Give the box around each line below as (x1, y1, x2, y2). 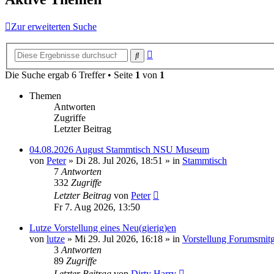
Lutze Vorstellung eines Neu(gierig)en (29, 223, 176, 233)
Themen (29, 91, 61, 101)
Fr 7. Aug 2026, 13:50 (54, 202, 140, 212)
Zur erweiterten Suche (11, 21, 97, 32)
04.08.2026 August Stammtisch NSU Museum (29, 144, 209, 155)
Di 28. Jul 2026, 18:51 (76, 155, 163, 166)
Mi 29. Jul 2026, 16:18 (75, 234, 163, 244)
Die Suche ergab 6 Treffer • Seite (5, 70, 135, 80)
